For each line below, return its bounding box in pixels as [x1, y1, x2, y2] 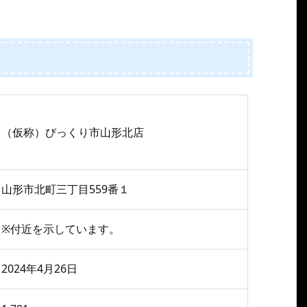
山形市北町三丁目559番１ [1, 181, 130, 197]
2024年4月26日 [1, 260, 77, 276]
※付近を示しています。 [1, 221, 120, 236]
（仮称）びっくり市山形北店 [1, 124, 144, 140]
